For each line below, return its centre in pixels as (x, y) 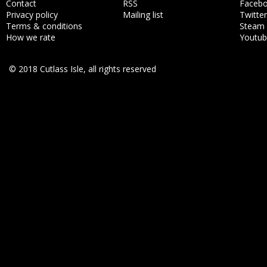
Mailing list (143, 15)
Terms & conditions (44, 26)
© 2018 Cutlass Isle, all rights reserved (83, 69)
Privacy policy (32, 15)
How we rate (31, 37)
